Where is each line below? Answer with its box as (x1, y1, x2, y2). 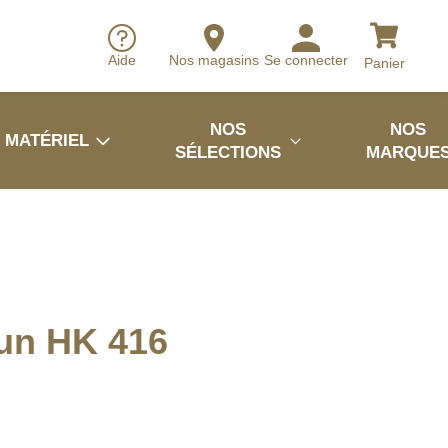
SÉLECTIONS (175, 142, 282, 162)
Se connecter (264, 52, 348, 69)
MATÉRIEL (5, 131, 89, 150)
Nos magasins (169, 52, 259, 69)
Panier (363, 54, 405, 71)
